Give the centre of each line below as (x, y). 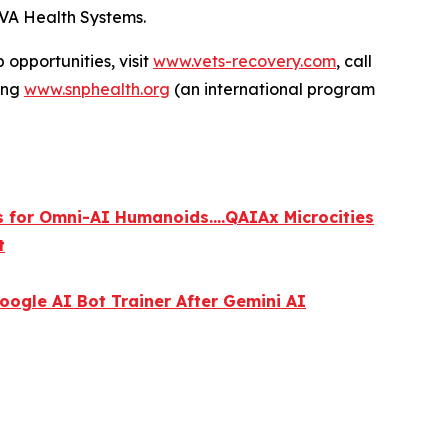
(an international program (272, 88)
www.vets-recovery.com (244, 60)
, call (354, 60)
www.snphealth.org (97, 88)
